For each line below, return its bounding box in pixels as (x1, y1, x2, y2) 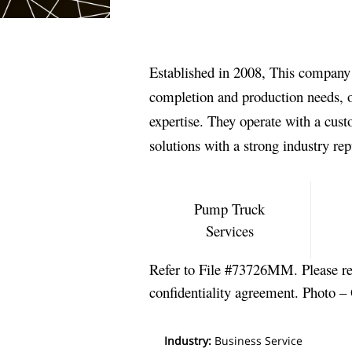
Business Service (214, 333, 303, 348)
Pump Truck (194, 199, 266, 218)
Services (205, 221, 254, 240)
